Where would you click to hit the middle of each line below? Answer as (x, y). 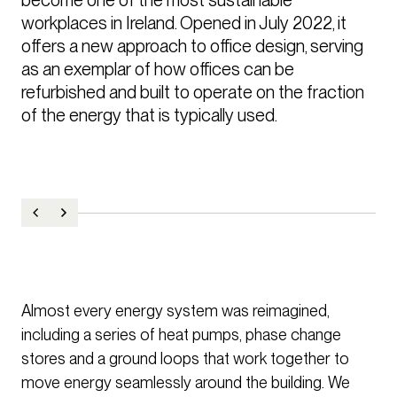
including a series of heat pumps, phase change (181, 335)
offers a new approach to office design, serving (192, 46)
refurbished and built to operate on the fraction (193, 92)
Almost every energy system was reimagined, (175, 311)
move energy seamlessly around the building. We (186, 383)
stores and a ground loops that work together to (185, 359)
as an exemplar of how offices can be (158, 69)
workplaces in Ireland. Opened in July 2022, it (184, 23)
